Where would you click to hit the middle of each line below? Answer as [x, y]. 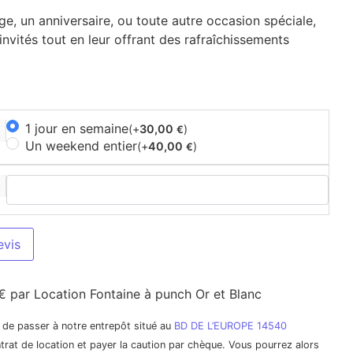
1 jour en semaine [76, 129]
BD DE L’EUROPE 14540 [230, 325]
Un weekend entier [81, 146]
